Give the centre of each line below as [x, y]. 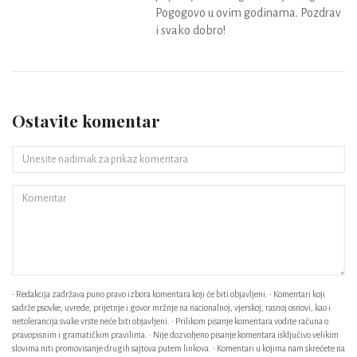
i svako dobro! [190, 31]
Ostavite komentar [86, 121]
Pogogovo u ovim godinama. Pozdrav [248, 13]
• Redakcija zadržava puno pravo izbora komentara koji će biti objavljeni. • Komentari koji [169, 294]
